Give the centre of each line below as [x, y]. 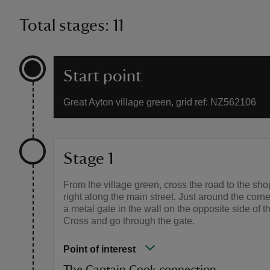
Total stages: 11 [71, 25]
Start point [102, 76]
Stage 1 [88, 158]
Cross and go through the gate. [129, 221]
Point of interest [99, 249]
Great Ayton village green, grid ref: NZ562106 [160, 102]
